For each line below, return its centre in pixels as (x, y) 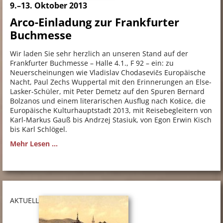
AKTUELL (24, 201)
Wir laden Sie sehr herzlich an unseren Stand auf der (99, 54)
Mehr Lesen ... (34, 144)
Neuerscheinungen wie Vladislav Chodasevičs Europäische (108, 73)
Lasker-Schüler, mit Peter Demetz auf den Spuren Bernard (107, 92)
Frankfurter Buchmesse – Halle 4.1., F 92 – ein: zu (92, 63)
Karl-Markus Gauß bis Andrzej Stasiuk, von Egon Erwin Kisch (111, 120)
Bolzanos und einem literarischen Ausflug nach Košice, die (108, 101)
